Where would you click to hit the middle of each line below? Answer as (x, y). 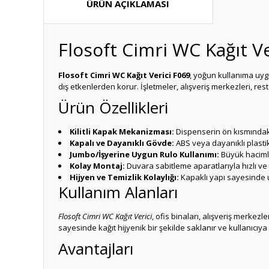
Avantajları (96, 249)
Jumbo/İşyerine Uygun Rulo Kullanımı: (144, 154)
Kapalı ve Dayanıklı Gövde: (122, 143)
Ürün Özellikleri (113, 107)
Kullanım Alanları (118, 192)
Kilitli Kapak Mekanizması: (122, 131)
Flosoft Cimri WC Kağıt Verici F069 (124, 75)
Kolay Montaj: (97, 166)
